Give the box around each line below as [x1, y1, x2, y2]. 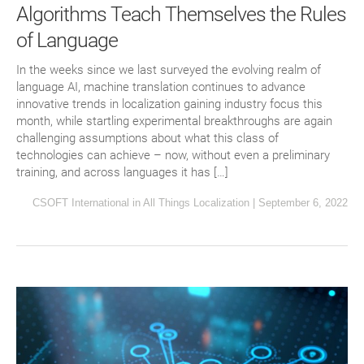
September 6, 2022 [258, 197, 348, 210]
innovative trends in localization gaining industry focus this [16, 97, 323, 112]
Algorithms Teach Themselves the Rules [16, 2, 346, 27]
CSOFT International [32, 197, 129, 210]
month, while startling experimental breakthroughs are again [16, 114, 332, 129]
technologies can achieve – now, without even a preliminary [16, 148, 330, 163]
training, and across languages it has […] [16, 165, 228, 180]
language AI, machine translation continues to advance [16, 80, 305, 95]
